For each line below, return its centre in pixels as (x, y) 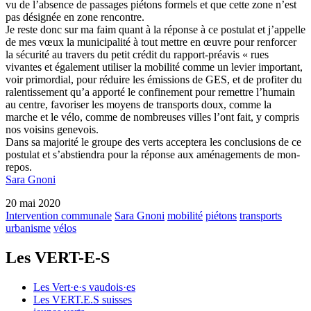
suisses (116, 300)
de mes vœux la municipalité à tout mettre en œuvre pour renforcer (151, 42)
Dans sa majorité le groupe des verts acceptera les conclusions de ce (153, 142)
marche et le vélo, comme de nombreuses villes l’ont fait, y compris (152, 117)
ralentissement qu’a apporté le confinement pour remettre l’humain (150, 92)
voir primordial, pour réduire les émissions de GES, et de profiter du (154, 80)
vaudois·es (112, 287)
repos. (19, 167)
